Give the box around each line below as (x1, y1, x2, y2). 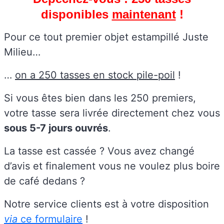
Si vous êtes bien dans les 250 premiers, (4, 91, 196, 104)
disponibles (40, 7, 112, 21)
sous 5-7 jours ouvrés (4, 121, 108, 134)
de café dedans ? (4, 174, 85, 187)
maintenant (111, 7, 176, 21)
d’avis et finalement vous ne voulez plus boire (4, 159, 220, 172)
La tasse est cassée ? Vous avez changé (4, 144, 194, 157)
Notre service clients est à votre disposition (4, 197, 209, 210)
